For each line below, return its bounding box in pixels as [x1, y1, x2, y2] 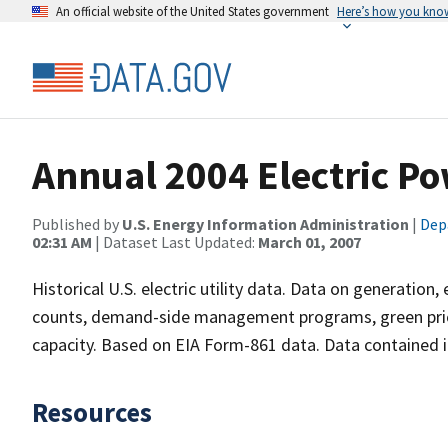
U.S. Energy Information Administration [122, 214, 409, 234]
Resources [32, 395, 152, 429]
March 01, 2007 [258, 232, 361, 252]
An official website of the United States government [56, 3, 329, 19]
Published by [32, 214, 122, 234]
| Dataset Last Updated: [92, 232, 258, 252]
